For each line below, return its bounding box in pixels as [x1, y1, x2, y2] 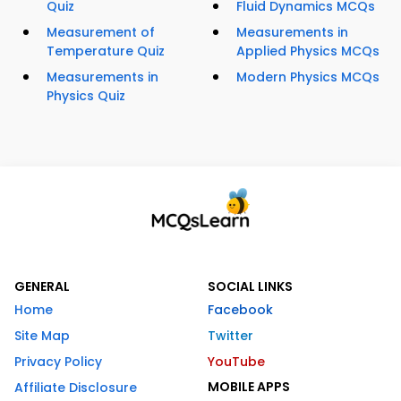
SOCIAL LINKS [208, 277, 293, 296]
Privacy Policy [14, 353, 102, 371]
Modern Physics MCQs [236, 68, 380, 87]
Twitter [208, 327, 253, 346]
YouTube [208, 353, 265, 371]
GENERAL [14, 277, 70, 296]
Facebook [208, 301, 273, 320]
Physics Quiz [47, 87, 125, 106]
